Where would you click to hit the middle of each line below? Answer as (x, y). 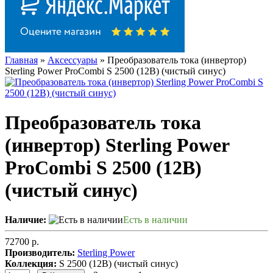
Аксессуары (73, 60)
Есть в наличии (155, 220)
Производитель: (40, 253)
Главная (21, 60)
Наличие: (26, 220)
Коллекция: (31, 264)
